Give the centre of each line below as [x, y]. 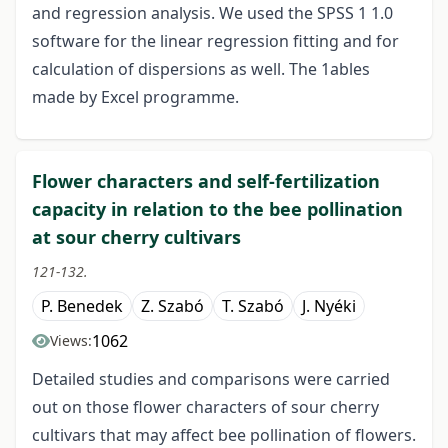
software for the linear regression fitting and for [215, 41]
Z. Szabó [172, 306]
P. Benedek [82, 306]
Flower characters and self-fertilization [206, 181]
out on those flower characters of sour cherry [205, 407]
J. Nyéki [329, 306]
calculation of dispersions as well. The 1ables [201, 69]
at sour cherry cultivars [136, 237]
